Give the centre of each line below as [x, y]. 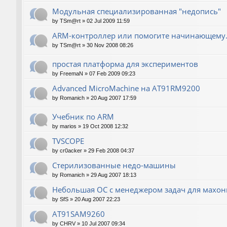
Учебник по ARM [83, 117]
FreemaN [71, 73]
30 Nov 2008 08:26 [110, 45]
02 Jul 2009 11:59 [108, 21]
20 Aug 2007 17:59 [113, 98]
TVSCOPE [68, 141]
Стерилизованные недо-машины [114, 165]
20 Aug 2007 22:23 [97, 199]
